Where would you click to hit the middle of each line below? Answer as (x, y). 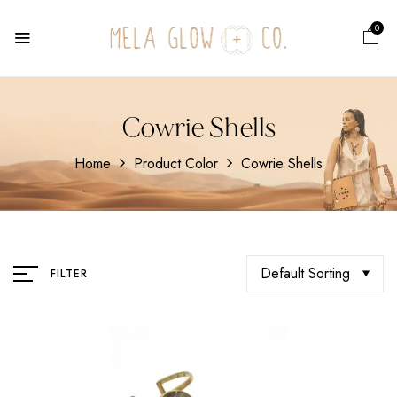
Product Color (176, 163)
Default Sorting (305, 273)
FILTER (70, 274)
